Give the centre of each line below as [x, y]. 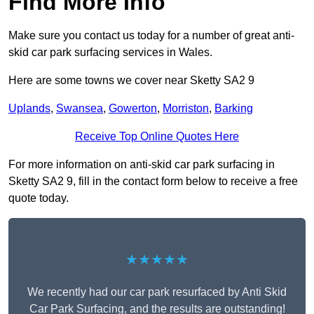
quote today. [39, 198]
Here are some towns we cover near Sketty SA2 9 [131, 81]
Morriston [186, 109]
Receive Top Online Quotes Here [157, 137]
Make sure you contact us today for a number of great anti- [151, 36]
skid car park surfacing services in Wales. [110, 53]
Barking [234, 109]
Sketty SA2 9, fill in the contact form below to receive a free [153, 182]
